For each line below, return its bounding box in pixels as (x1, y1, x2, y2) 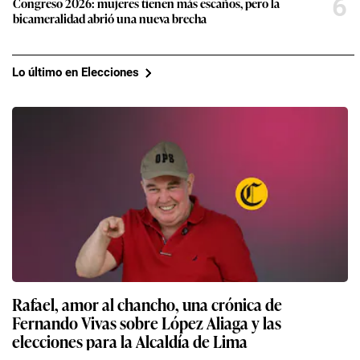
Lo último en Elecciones (12, 65, 139, 80)
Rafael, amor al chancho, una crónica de (12, 291, 282, 316)
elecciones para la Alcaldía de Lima (12, 328, 247, 353)
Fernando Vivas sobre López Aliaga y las (12, 309, 281, 334)
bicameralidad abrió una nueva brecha (13, 9, 207, 27)
